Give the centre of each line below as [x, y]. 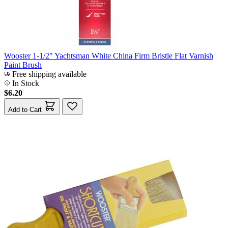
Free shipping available [48, 74]
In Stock [25, 83]
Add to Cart [25, 109]
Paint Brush [23, 65]
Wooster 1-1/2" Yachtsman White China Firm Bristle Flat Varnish [109, 55]
